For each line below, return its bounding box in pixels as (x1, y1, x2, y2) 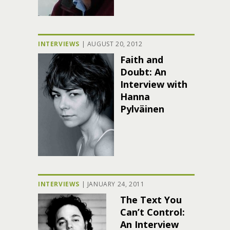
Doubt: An (120, 66, 166, 78)
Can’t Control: (120, 206, 185, 218)
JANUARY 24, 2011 (87, 180, 145, 188)
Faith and (120, 53, 163, 66)
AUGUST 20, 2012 (87, 40, 143, 48)
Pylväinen (120, 103, 164, 115)
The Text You (120, 194, 182, 206)
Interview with (120, 78, 187, 90)
